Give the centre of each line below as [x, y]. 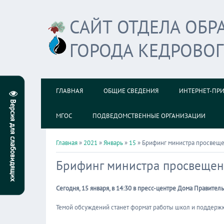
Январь [113, 143]
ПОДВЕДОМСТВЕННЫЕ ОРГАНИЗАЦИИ [149, 116]
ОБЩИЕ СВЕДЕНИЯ [131, 91]
